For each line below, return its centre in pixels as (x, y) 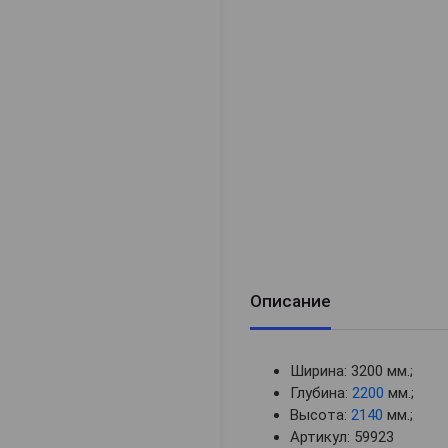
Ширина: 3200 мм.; (351, 371)
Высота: (320, 415)
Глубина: (321, 393)
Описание (290, 301)
